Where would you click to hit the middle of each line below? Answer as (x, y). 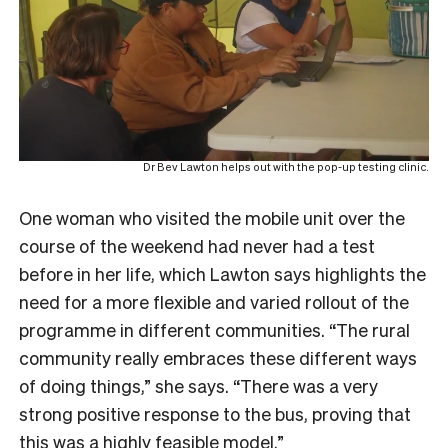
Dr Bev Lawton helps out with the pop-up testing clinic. (286, 166)
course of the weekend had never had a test (197, 245)
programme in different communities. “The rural (214, 329)
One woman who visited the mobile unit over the (212, 217)
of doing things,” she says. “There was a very (198, 385)
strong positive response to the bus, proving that (215, 413)
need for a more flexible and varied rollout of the (214, 301)
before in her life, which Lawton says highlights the (222, 273)
